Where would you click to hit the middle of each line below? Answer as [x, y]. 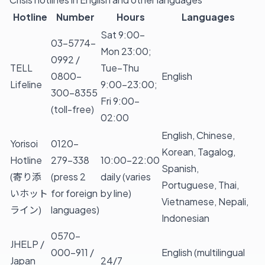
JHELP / [27, 244]
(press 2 [68, 176]
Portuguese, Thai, [200, 185]
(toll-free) [72, 109]
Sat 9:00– [123, 34]
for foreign [74, 193]
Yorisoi [24, 143]
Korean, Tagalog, [198, 151]
